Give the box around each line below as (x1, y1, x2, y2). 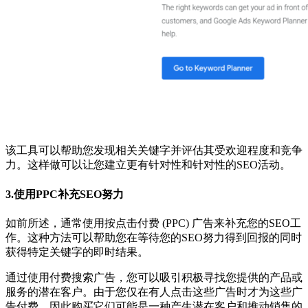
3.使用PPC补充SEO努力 (5, 188, 124, 200)
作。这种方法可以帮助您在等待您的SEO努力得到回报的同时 (5, 231, 302, 243)
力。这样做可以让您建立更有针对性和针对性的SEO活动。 (5, 159, 291, 171)
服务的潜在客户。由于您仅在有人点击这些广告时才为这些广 (5, 285, 302, 298)
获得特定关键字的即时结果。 (5, 245, 148, 258)
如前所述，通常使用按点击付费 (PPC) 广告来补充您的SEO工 (5, 217, 301, 229)
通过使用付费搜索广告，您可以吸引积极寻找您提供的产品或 (5, 271, 302, 283)
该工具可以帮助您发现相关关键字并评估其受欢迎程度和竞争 (5, 144, 302, 157)
